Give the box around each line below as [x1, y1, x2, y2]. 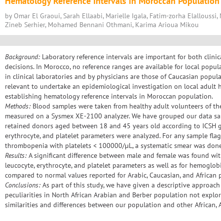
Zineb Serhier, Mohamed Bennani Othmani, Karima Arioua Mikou [5, 20, 199, 29]
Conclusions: [5, 181, 40, 189]
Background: [5, 52, 40, 61]
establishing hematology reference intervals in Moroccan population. [5, 92, 213, 101]
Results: [5, 151, 27, 160]
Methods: [5, 102, 31, 110]
